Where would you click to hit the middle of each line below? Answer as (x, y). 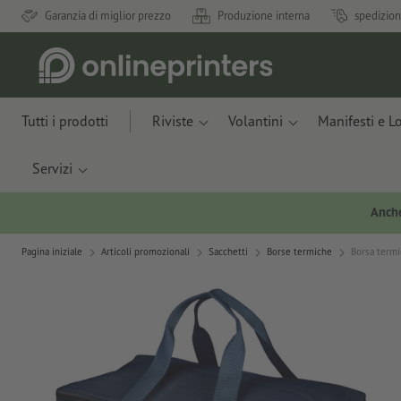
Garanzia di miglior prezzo (108, 16)
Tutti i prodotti (65, 121)
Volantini (256, 121)
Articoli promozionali (145, 252)
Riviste (173, 121)
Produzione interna (264, 16)
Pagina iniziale (52, 252)
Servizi (52, 168)
